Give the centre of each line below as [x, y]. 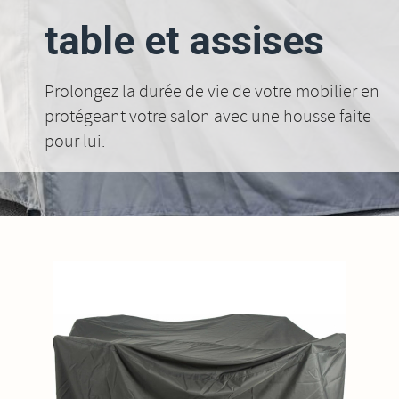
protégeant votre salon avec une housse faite [208, 116]
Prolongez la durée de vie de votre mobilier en [212, 91]
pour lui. [75, 141]
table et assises [184, 41]
